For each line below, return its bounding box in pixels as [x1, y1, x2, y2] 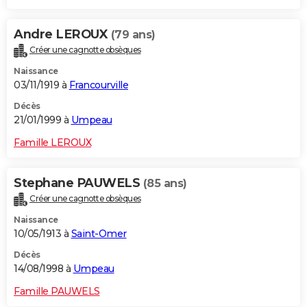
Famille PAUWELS [14, 284, 100, 297]
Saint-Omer [71, 227, 127, 240]
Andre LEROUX [14, 26, 111, 42]
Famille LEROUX [14, 136, 91, 149]
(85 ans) [143, 176, 187, 190]
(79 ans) [110, 27, 156, 41]
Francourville [69, 78, 128, 91]
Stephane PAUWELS [14, 175, 143, 191]
